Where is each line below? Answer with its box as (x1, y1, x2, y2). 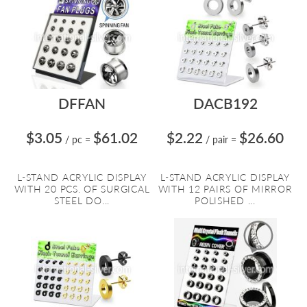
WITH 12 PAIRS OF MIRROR (158, 183, 293, 195)
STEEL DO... (53, 195, 110, 206)
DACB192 (193, 95, 258, 112)
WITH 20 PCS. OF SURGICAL (14, 183, 150, 195)
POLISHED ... (195, 195, 256, 206)
